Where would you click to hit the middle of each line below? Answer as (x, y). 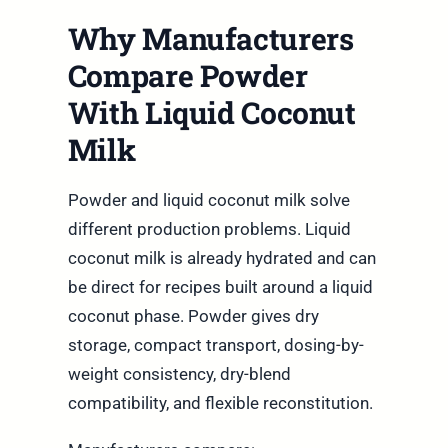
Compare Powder (187, 76)
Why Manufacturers (210, 39)
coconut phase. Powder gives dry (193, 316)
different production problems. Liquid (209, 229)
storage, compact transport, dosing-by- (215, 345)
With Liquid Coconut (211, 113)
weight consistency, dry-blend (179, 374)
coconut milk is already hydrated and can (221, 258)
